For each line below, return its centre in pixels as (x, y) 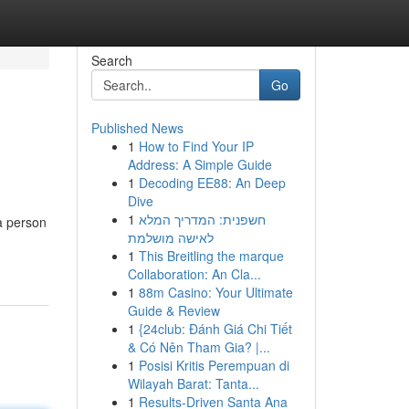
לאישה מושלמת (170, 237)
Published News (137, 128)
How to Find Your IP (196, 146)
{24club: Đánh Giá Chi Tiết (215, 329)
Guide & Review (173, 310)
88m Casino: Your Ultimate (215, 292)
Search (111, 60)
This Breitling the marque (211, 256)
